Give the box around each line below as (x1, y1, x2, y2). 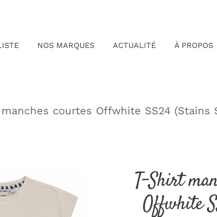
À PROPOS (174, 41, 213, 50)
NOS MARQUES (37, 41, 94, 50)
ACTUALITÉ (112, 41, 156, 50)
